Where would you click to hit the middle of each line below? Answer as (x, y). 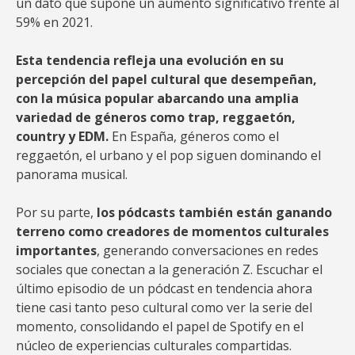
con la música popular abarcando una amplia (157, 98)
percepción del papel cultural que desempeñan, (166, 79)
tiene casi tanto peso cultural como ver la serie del (164, 307)
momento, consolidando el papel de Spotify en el (160, 326)
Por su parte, (56, 212)
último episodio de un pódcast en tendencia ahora (164, 288)
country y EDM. (64, 136)
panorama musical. (72, 174)
